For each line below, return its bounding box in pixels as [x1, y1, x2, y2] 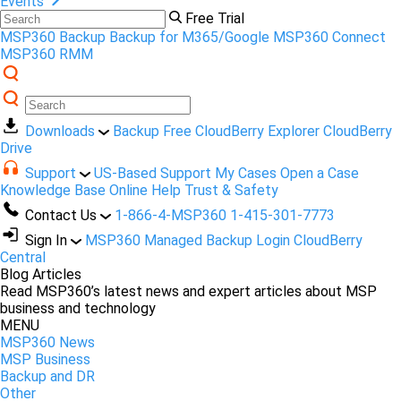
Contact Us [25, 207, 97, 225]
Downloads [25, 123, 98, 141]
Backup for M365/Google [109, 29, 269, 47]
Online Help [109, 182, 181, 200]
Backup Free [113, 123, 192, 141]
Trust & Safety [184, 182, 278, 200]
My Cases [215, 165, 277, 183]
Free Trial [185, 10, 244, 28]
